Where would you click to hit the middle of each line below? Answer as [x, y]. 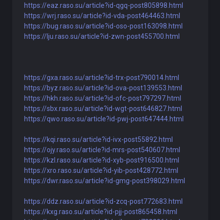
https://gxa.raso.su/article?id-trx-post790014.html [101, 78]
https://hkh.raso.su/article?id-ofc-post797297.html [102, 98]
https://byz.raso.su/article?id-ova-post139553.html [103, 88]
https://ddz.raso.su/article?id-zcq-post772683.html [103, 201]
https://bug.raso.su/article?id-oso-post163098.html [103, 26]
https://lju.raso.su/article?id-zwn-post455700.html [102, 36]
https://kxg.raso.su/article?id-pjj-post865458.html [100, 212]
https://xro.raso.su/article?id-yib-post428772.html [101, 170]
